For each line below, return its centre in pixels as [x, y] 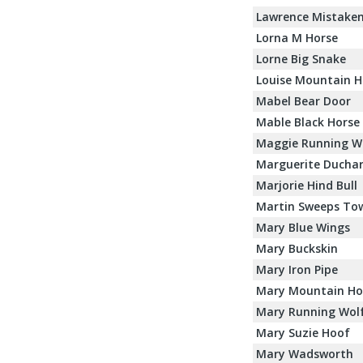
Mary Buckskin [297, 248]
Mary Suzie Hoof [303, 332]
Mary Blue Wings [303, 227]
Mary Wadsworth [305, 353]
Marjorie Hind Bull [307, 185]
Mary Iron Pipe [297, 269]
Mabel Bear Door [303, 100]
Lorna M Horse [297, 37]
